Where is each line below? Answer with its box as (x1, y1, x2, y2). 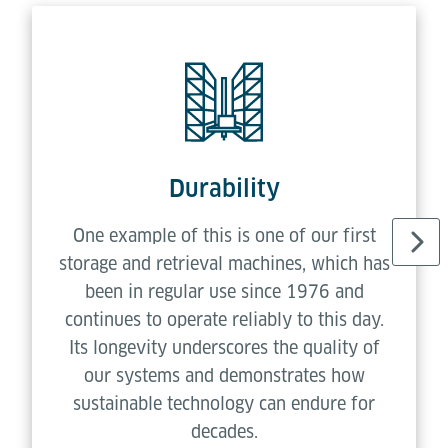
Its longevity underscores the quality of (68, 337, 380, 358)
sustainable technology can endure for (73, 393, 375, 414)
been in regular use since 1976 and (84, 281, 364, 302)
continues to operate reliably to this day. (64, 309, 384, 330)
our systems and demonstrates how (83, 365, 365, 386)
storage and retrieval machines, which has (58, 253, 390, 274)
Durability (168, 174, 280, 203)
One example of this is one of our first (72, 225, 376, 246)
